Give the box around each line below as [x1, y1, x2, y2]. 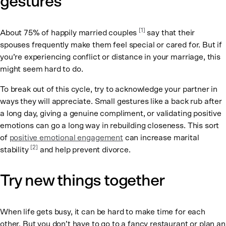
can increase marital [123, 134, 199, 142]
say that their [145, 29, 195, 37]
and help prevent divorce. [37, 146, 131, 154]
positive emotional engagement [9, 134, 123, 142]
